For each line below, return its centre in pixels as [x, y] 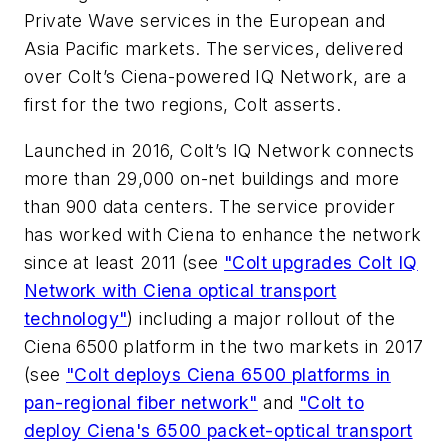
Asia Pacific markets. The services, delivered [213, 49]
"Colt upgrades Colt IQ [321, 262]
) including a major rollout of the [261, 318]
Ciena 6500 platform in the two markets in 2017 [224, 346]
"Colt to [331, 402]
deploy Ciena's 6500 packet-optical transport [218, 430]
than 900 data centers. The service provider [210, 206]
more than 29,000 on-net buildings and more [212, 178]
